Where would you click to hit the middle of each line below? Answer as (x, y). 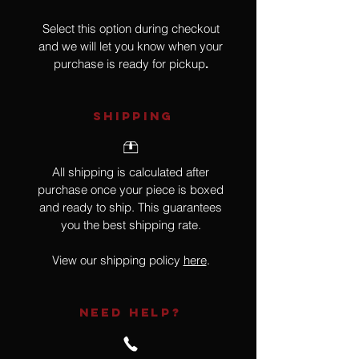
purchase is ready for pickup (129, 64)
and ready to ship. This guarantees (131, 208)
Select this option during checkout (131, 29)
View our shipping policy (117, 260)
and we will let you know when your (131, 46)
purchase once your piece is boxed (131, 190)
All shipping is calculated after (131, 172)
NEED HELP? (130, 313)
